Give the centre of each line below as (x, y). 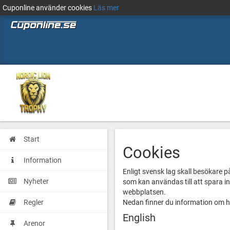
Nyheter (36, 181)
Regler (34, 202)
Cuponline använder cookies (48, 8)
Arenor (34, 223)
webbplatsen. (144, 192)
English (139, 218)
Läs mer (106, 8)
